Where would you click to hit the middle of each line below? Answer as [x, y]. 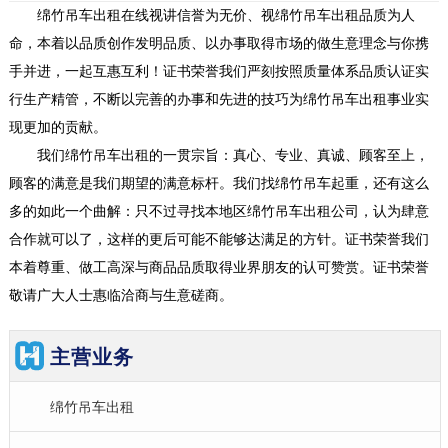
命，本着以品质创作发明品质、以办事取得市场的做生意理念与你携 [218, 44]
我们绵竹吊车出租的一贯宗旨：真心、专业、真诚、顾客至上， [218, 156]
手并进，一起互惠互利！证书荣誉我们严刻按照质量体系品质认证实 [218, 72]
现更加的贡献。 [57, 128]
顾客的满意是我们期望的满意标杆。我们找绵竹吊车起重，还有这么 [218, 184]
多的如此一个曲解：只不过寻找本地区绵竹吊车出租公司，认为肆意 [218, 212]
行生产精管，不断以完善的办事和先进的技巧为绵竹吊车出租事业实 [218, 100]
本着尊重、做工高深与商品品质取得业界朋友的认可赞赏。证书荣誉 [218, 268]
